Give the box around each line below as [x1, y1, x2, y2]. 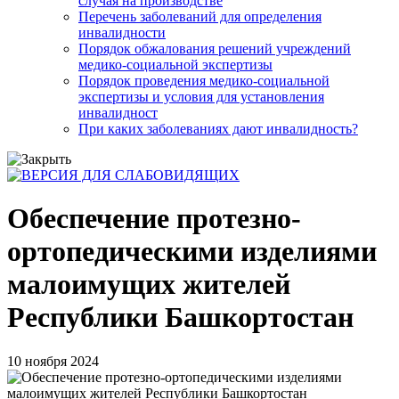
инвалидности [78, 25, 166, 40]
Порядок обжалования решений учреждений [78, 41, 351, 56]
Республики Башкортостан [7, 301, 354, 334]
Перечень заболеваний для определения [78, 9, 322, 24]
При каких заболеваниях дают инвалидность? [78, 121, 358, 136]
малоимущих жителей [7, 268, 290, 301]
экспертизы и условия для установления [78, 89, 324, 104]
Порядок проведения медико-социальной [78, 73, 330, 88]
